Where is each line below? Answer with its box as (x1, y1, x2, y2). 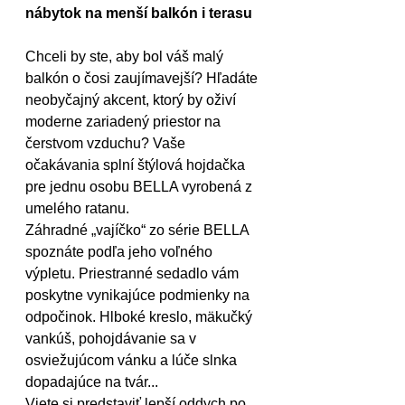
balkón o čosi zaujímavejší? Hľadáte (25, 70, 261, 86)
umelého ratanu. (25, 200, 129, 216)
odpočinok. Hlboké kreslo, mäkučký (25, 308, 256, 325)
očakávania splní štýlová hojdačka (25, 156, 249, 173)
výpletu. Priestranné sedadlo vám (25, 265, 242, 281)
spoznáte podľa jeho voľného (25, 243, 216, 259)
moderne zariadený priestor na (25, 113, 224, 129)
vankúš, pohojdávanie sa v (25, 330, 200, 346)
